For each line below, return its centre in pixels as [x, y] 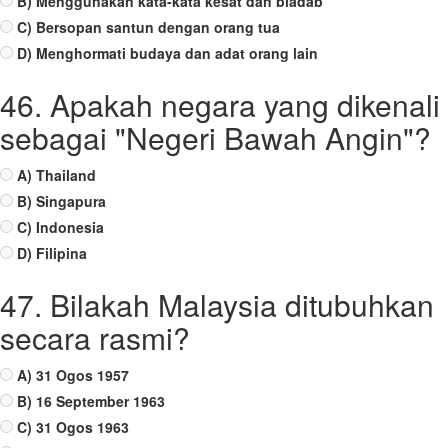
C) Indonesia [60, 227]
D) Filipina [52, 253]
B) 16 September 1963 [91, 401]
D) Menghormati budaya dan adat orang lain [167, 53]
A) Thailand [56, 175]
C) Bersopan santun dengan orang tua [148, 27]
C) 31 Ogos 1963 [73, 427]
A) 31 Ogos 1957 [73, 375]
